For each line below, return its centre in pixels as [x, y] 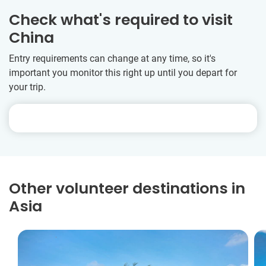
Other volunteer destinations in [127, 189]
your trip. [27, 87]
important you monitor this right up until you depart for [123, 73]
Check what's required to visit [121, 20]
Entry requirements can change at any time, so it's [112, 59]
